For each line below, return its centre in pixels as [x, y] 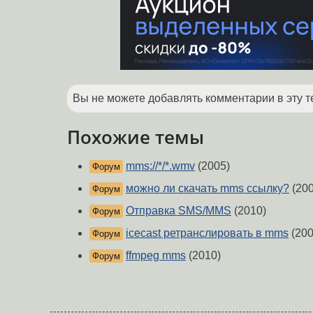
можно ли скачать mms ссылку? [208, 189]
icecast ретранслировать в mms [207, 233]
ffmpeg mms [156, 256]
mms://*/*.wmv [160, 166]
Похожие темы [136, 137]
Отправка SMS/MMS [179, 211]
